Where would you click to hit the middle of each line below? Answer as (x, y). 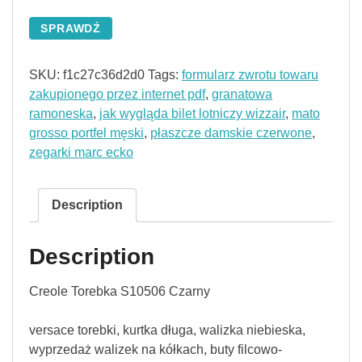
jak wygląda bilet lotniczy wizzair (192, 114)
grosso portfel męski (86, 133)
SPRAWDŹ (71, 29)
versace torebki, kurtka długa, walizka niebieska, (167, 330)
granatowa (242, 95)
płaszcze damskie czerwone (231, 133)
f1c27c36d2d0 (104, 75)
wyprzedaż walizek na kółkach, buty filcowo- (156, 350)
